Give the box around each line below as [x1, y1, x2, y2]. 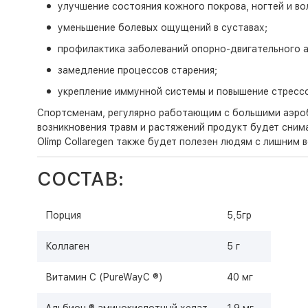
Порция [45, 210, 81, 221]
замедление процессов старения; [57, 65, 217, 76]
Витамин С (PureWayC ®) [45, 272, 163, 283]
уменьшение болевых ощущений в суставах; [57, 22, 267, 33]
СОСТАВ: [36, 167, 124, 190]
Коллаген [45, 241, 92, 252]
